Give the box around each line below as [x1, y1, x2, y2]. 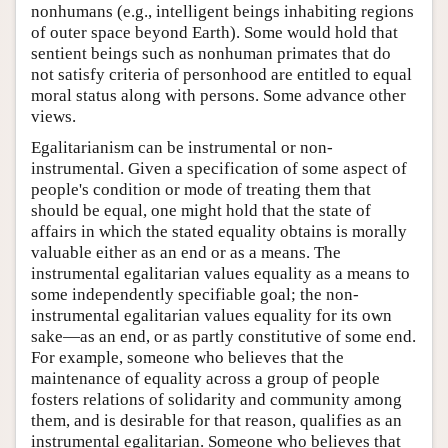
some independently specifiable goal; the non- [31, 285, 359, 305]
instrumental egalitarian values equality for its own [31, 306, 392, 326]
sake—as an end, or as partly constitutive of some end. [31, 327, 416, 347]
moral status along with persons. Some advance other [31, 86, 406, 106]
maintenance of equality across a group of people [31, 369, 380, 389]
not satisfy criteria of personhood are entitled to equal [31, 65, 412, 85]
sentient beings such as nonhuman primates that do [31, 44, 391, 64]
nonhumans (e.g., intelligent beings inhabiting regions [31, 2, 414, 22]
